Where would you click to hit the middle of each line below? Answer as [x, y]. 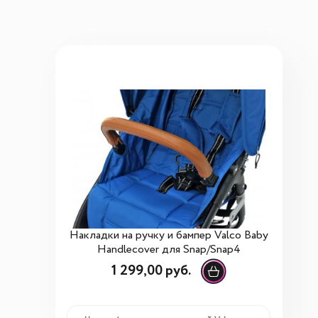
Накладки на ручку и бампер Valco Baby [169, 235]
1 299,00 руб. [151, 270]
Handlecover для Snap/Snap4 [169, 250]
